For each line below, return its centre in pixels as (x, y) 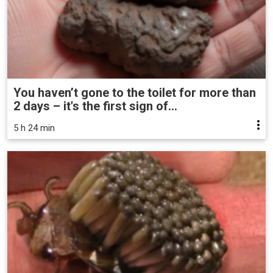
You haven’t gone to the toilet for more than (135, 92)
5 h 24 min (34, 128)
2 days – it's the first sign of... (95, 106)
